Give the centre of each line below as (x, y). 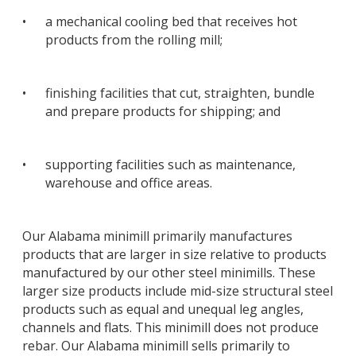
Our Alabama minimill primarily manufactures (157, 236)
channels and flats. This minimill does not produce (170, 327)
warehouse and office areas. (129, 182)
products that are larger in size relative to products (174, 254)
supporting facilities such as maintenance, (170, 164)
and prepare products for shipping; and (163, 112)
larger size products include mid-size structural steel (178, 290)
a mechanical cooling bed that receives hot (171, 22)
